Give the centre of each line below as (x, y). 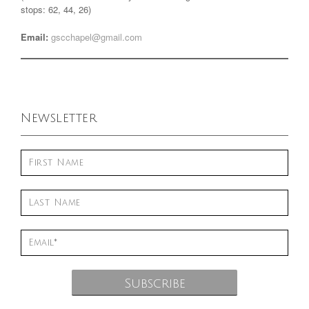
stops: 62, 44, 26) (56, 9)
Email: (34, 37)
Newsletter (59, 118)
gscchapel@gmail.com (97, 37)
